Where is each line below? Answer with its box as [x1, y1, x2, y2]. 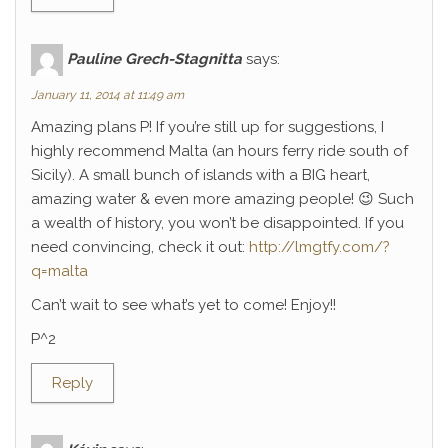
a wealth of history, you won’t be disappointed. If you [31, 214, 404, 232]
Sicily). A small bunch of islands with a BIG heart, [31, 166, 370, 184]
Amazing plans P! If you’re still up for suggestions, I [31, 118, 384, 136]
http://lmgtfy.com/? [249, 238, 390, 256]
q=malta [31, 262, 88, 280]
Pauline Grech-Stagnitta [67, 49, 242, 68]
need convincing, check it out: [31, 238, 249, 256]
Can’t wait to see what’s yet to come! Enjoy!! [31, 296, 336, 314]
